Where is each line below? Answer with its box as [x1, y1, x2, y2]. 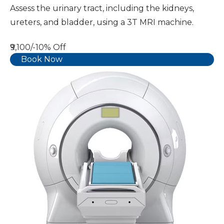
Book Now [21, 54, 62, 64]
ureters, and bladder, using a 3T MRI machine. [10, 17, 193, 27]
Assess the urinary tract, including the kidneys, [10, 3, 194, 13]
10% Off [35, 42, 66, 52]
